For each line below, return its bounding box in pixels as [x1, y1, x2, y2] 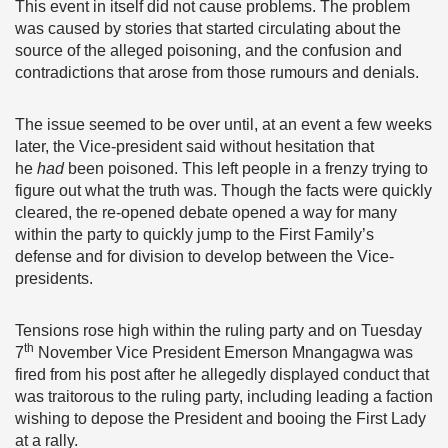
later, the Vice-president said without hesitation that [15, 138, 374, 155]
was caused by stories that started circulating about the [15, 20, 401, 37]
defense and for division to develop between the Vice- [15, 248, 394, 265]
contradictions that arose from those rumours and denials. [15, 64, 419, 81]
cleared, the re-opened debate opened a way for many [15, 204, 397, 221]
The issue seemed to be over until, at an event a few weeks [15, 116, 432, 133]
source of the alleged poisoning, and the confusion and [15, 42, 402, 59]
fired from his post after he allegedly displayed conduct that [15, 366, 429, 383]
